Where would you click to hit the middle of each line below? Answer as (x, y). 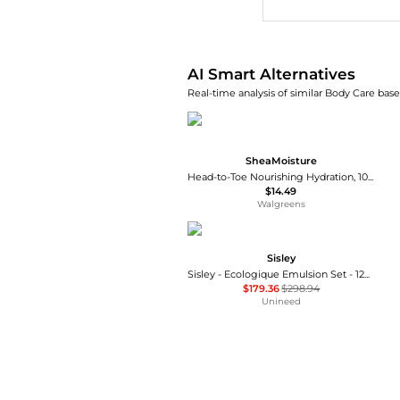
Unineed (281, 301)
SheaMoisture (281, 160)
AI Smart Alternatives (271, 74)
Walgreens (281, 204)
